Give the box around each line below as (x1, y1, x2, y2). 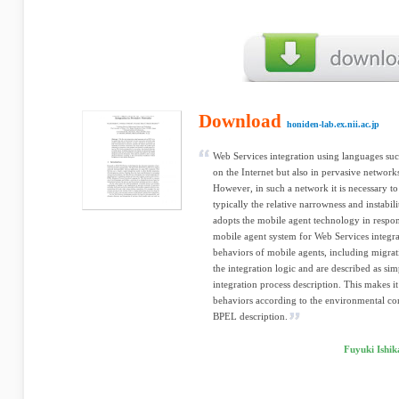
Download (199, 110, 281, 132)
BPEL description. (213, 311, 288, 322)
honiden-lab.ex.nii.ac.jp (287, 119, 379, 129)
